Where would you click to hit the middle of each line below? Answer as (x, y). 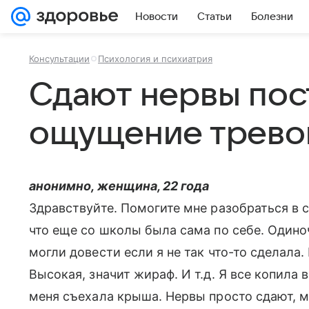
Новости (157, 17)
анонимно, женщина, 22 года (119, 186)
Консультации (59, 59)
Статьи (215, 17)
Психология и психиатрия (155, 59)
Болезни (272, 17)
